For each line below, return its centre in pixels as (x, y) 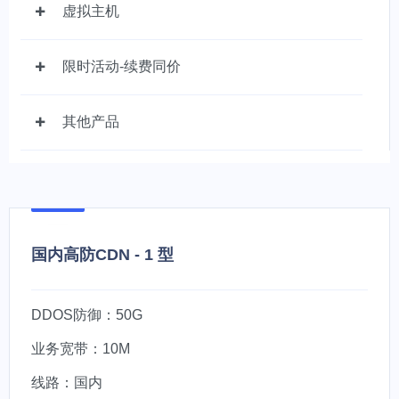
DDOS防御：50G (87, 315)
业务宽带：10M (81, 349)
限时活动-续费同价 (122, 66)
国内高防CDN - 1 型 (102, 255)
